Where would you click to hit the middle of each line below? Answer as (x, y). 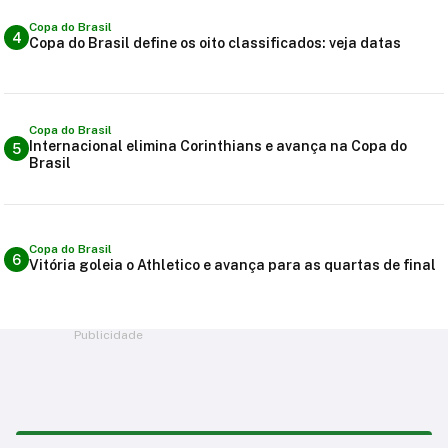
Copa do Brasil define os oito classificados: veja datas (215, 43)
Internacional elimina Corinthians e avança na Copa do (218, 145)
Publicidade (108, 334)
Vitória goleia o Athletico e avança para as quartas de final (232, 265)
